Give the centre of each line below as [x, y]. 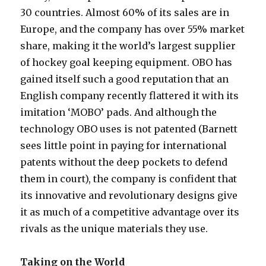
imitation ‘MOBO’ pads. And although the [119, 112]
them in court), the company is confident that [129, 179]
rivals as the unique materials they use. [114, 229]
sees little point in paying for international [124, 145]
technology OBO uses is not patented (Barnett [129, 129]
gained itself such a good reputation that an [125, 79]
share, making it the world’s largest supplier [128, 46]
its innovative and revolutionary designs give [129, 195]
